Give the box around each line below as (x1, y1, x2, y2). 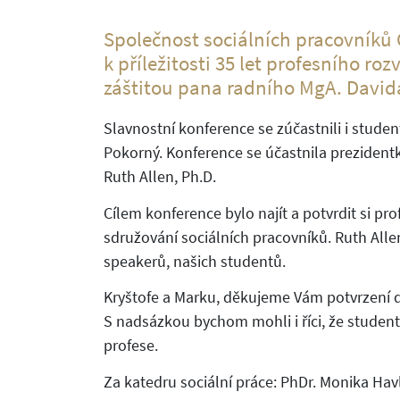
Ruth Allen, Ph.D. (103, 166, 216, 187)
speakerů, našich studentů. (103, 250, 286, 271)
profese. (103, 335, 158, 356)
